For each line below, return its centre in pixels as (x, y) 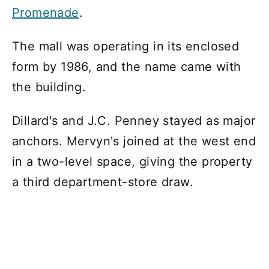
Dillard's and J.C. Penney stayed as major (134, 121)
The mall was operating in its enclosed (126, 47)
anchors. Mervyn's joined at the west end (134, 141)
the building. (49, 87)
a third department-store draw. (103, 182)
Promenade (46, 13)
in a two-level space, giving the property (132, 162)
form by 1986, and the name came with (127, 67)
